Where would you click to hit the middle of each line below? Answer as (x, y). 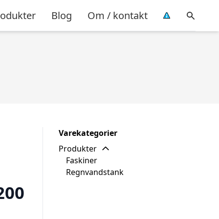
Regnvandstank (95, 172)
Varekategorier (88, 133)
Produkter (78, 149)
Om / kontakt (118, 15)
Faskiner (82, 160)
